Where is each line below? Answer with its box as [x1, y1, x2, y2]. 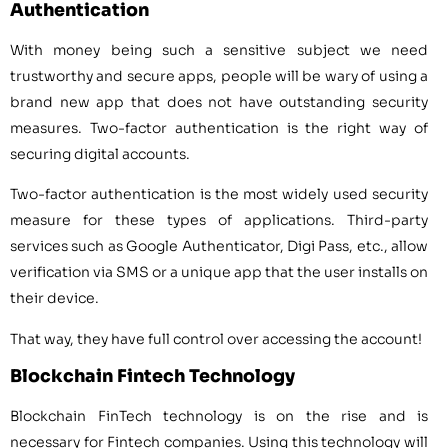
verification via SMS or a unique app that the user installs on [10, 263, 428, 282]
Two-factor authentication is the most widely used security [10, 185, 428, 204]
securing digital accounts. [10, 145, 190, 164]
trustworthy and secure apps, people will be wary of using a [10, 67, 428, 86]
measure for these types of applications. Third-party [10, 211, 428, 230]
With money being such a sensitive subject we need [10, 41, 428, 60]
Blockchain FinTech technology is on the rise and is [10, 407, 428, 426]
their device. [10, 289, 99, 308]
